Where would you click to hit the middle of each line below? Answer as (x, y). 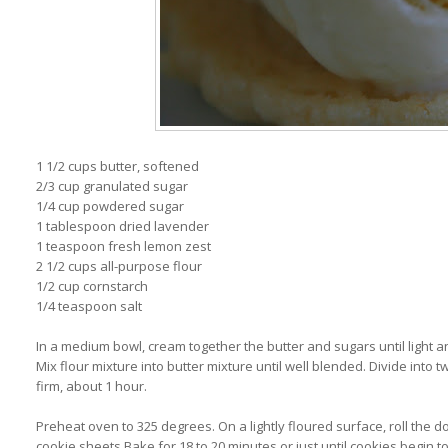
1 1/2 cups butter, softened (118, 165)
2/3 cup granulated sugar (112, 185)
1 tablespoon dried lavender (123, 225)
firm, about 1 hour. (92, 385)
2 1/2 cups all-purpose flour (119, 265)
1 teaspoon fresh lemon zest (124, 245)
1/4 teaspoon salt (89, 305)
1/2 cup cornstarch (92, 285)
